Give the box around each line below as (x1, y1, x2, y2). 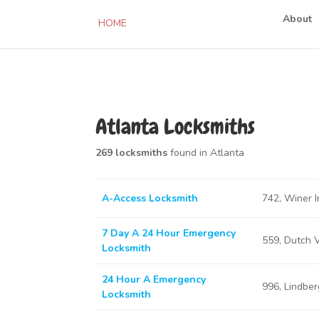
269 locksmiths (95, 146, 168, 159)
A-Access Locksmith (101, 192, 198, 205)
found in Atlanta (167, 146, 245, 159)
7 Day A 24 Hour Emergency (101, 226, 236, 240)
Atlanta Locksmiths (95, 113, 256, 140)
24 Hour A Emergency (101, 273, 206, 286)
